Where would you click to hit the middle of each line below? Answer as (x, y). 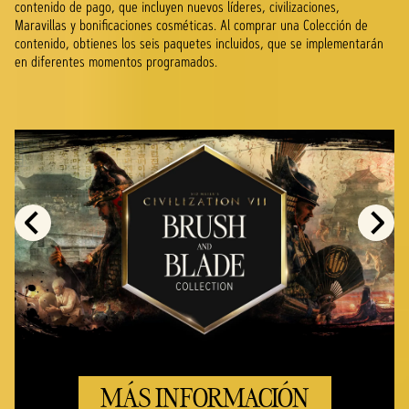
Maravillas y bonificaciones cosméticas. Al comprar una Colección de (191, 26)
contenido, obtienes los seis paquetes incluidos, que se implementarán (199, 44)
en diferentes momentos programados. (116, 62)
